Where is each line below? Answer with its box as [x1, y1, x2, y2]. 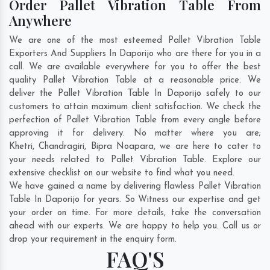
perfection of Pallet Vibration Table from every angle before [9, 116, 261, 125]
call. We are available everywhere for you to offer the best [9, 63, 261, 72]
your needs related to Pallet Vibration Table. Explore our [9, 155, 261, 165]
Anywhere [9, 11, 72, 30]
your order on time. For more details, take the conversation [9, 209, 261, 218]
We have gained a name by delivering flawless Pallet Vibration [9, 182, 261, 192]
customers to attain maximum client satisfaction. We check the [9, 102, 261, 112]
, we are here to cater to [154, 142, 262, 152]
